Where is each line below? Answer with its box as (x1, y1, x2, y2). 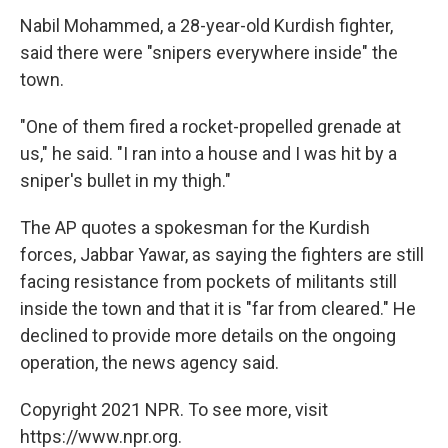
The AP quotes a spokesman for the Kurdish (20, 217, 370, 238)
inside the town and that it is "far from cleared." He (20, 298, 416, 319)
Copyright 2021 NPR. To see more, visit (20, 399, 328, 420)
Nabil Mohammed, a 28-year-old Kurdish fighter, (20, 15, 393, 36)
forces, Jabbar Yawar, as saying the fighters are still (20, 244, 424, 265)
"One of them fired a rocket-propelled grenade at (20, 116, 401, 137)
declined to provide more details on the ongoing (20, 325, 396, 346)
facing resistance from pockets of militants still (20, 271, 397, 292)
